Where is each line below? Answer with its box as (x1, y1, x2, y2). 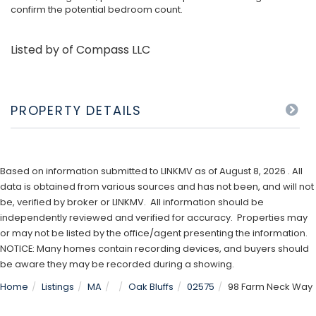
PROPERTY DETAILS (11, 102, 142, 119)
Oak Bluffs (128, 280, 174, 293)
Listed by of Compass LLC (11, 42, 150, 58)
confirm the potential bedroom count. (11, 3, 183, 16)
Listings (42, 280, 74, 293)
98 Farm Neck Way (228, 280, 312, 293)
